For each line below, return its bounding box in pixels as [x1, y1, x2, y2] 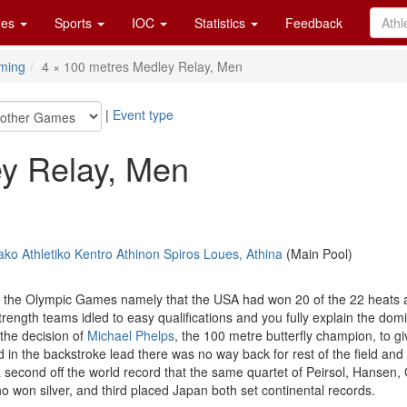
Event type [113, 104, 174, 124]
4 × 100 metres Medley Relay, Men [42, 57, 243, 75]
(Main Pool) [283, 244, 352, 263]
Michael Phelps [87, 326, 174, 344]
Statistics [194, 14, 249, 32]
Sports [55, 14, 95, 32]
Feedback [285, 14, 342, 32]
